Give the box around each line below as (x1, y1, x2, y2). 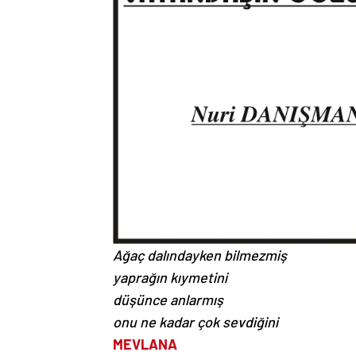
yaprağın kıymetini (113, 269, 227, 287)
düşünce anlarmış (113, 291, 223, 309)
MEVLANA (113, 335, 177, 354)
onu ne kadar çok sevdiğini (113, 313, 278, 331)
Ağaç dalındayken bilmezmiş (113, 246, 287, 265)
